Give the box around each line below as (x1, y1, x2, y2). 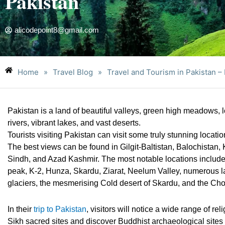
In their (8, 205, 34, 213)
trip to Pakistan (34, 205, 86, 213)
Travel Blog (53, 67, 93, 77)
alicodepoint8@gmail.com (15, 26, 99, 34)
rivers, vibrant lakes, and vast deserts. (8, 119, 141, 127)
